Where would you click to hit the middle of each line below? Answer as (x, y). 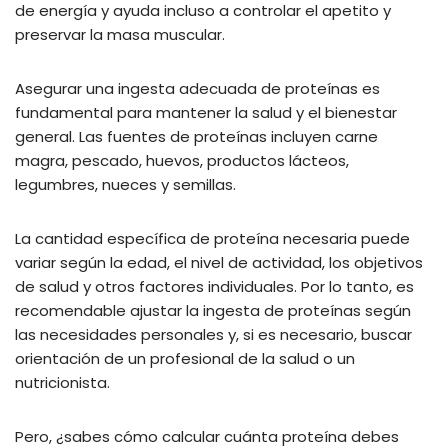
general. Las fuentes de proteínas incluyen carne (196, 136)
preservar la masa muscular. (120, 34)
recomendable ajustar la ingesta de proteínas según (213, 310)
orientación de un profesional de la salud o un (185, 358)
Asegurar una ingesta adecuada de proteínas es (197, 88)
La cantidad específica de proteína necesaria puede (212, 238)
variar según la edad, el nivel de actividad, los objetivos (219, 262)
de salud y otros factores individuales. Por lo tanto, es (214, 286)
